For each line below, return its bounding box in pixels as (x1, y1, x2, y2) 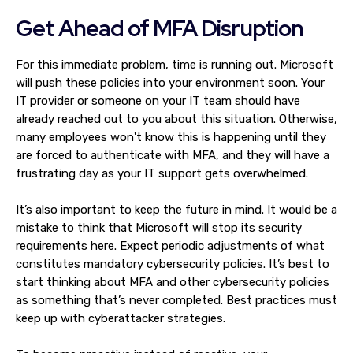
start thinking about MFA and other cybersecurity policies (16, 275, 329, 289)
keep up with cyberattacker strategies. (16, 311, 229, 325)
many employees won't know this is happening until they (16, 130, 326, 144)
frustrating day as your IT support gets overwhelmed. (16, 166, 311, 180)
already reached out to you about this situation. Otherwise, (16, 112, 337, 126)
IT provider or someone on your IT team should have (16, 94, 300, 108)
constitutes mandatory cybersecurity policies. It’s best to (16, 257, 329, 271)
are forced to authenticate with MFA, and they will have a (16, 148, 329, 162)
